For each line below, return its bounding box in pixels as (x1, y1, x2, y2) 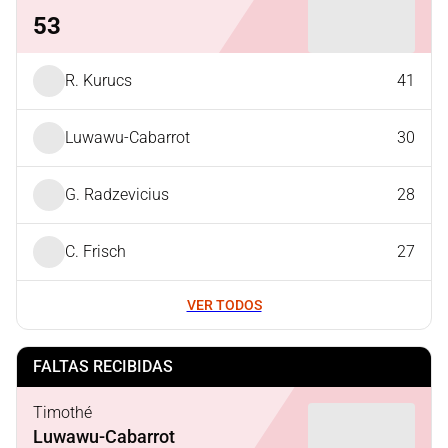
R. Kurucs (65, 71, 132, 90)
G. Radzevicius (65, 185, 169, 204)
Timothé (33, 402, 92, 422)
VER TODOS (186, 297, 262, 313)
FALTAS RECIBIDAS (33, 357, 173, 376)
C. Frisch (65, 242, 126, 261)
